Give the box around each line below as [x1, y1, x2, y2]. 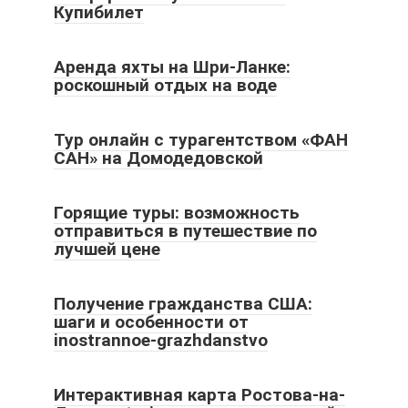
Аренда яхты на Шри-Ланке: [54, 56, 291, 77]
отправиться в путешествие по [54, 220, 317, 241]
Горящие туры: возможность [54, 202, 300, 223]
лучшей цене [54, 239, 160, 260]
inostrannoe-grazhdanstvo [54, 330, 268, 351]
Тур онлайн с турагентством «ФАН [54, 129, 348, 150]
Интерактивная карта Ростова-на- [54, 384, 345, 405]
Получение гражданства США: [54, 293, 312, 314]
